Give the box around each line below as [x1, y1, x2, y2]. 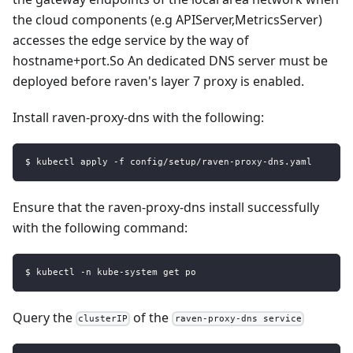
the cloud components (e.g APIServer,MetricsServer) [13, 11, 322, 28]
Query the [13, 309, 76, 326]
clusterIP [78, 313, 128, 324]
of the [130, 309, 173, 326]
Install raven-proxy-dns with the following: [13, 109, 264, 126]
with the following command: [13, 219, 188, 236]
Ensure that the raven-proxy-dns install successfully [13, 199, 319, 216]
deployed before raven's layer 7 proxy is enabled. [13, 72, 304, 90]
